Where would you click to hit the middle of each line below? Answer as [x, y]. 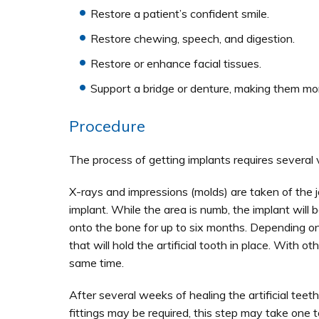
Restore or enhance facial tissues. [176, 63]
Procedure [107, 126]
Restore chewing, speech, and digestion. [192, 38]
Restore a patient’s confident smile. [179, 14]
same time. [96, 263]
